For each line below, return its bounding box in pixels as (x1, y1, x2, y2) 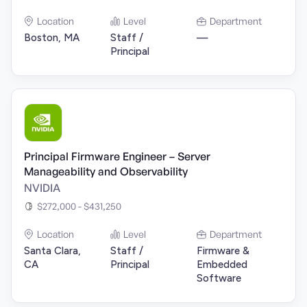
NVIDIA (24, 181, 60, 195)
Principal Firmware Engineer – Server (24, 149, 210, 163)
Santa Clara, (24, 245, 81, 257)
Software (197, 272, 241, 284)
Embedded (197, 258, 247, 271)
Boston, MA (24, 32, 79, 44)
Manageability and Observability (24, 164, 188, 178)
